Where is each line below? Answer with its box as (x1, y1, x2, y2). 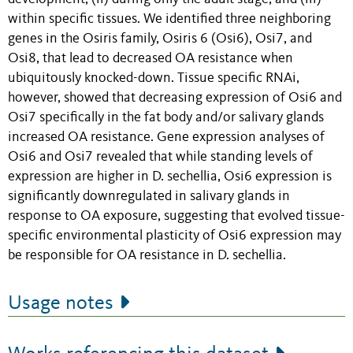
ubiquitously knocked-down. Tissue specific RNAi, (8, 71, 299, 85)
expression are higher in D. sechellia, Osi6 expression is (8, 169, 332, 184)
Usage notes (8, 292, 113, 314)
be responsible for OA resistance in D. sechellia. (8, 248, 286, 262)
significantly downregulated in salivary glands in (8, 189, 290, 203)
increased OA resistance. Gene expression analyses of (8, 130, 325, 144)
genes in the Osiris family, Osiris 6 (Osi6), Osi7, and (8, 32, 312, 46)
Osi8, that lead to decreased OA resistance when (8, 51, 293, 65)
